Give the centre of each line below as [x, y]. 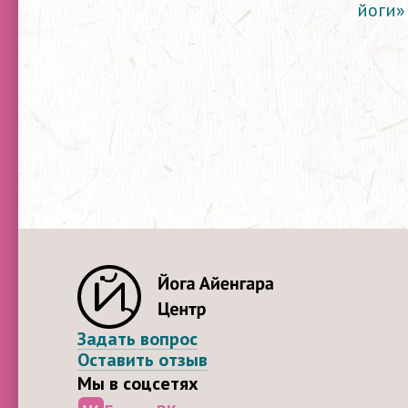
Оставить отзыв [143, 360]
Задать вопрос [138, 339]
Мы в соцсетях [138, 383]
